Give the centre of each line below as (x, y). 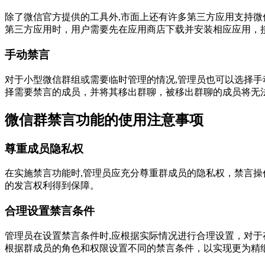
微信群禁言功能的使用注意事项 (104, 120)
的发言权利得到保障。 (52, 186)
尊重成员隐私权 (44, 148)
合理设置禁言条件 (50, 211)
